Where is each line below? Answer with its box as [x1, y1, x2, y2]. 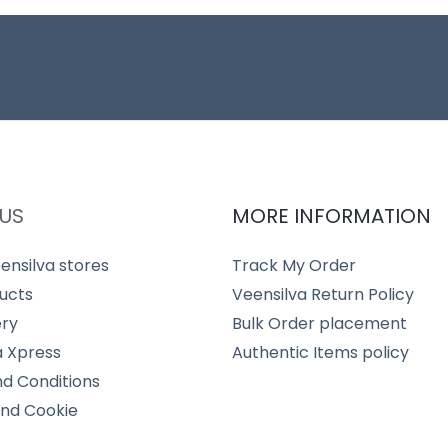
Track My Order [231, 253, 356, 277]
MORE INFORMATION [231, 201, 431, 230]
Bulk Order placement [231, 311, 407, 335]
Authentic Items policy [231, 340, 409, 364]
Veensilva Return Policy [231, 282, 414, 306]
